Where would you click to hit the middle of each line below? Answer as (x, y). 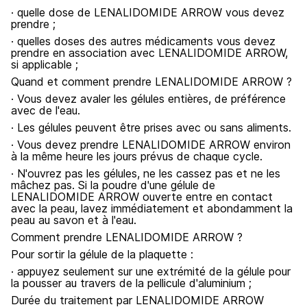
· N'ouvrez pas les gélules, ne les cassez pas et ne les (146, 173)
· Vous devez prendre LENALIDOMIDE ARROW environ (151, 145)
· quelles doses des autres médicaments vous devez (143, 41)
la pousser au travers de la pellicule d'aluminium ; (131, 283)
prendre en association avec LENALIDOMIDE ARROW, (149, 53)
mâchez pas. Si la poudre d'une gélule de (113, 185)
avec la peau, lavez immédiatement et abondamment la (152, 208)
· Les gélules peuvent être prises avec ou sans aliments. (151, 127)
